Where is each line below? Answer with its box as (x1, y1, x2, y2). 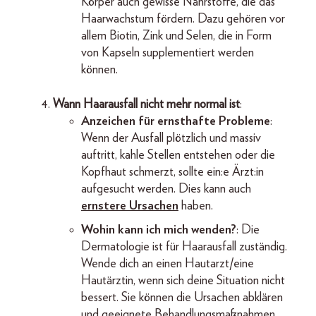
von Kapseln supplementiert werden (81, 46, 254, 59)
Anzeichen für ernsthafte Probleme (81, 114, 270, 128)
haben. (178, 199, 213, 212)
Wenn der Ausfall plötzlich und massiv (81, 131, 261, 145)
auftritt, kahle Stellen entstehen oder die (81, 148, 275, 162)
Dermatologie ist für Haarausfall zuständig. (81, 240, 287, 253)
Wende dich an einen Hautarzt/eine (81, 257, 254, 270)
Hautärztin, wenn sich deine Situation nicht (81, 274, 285, 287)
